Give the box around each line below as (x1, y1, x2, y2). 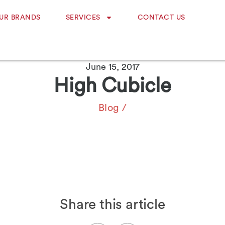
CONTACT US (137, 14, 185, 21)
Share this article (60, 197, 165, 211)
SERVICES (65, 14, 100, 21)
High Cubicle (54, 76, 171, 96)
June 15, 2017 (85, 62, 140, 71)
